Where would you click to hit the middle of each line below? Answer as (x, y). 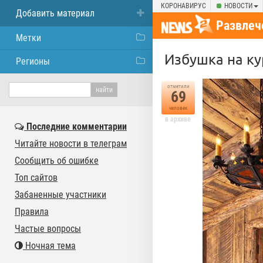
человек (178, 108)
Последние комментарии (75, 127)
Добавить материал (55, 13)
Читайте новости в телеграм (71, 144)
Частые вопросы (48, 229)
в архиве (178, 119)
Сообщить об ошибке (57, 161)
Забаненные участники (60, 195)
